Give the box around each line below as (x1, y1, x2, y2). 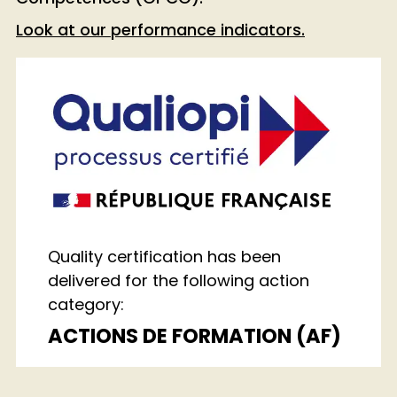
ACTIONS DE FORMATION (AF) (48, 321, 341, 350)
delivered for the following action (48, 269, 309, 292)
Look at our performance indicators (16, 18, 301, 41)
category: (48, 293, 124, 316)
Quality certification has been (48, 245, 281, 269)
